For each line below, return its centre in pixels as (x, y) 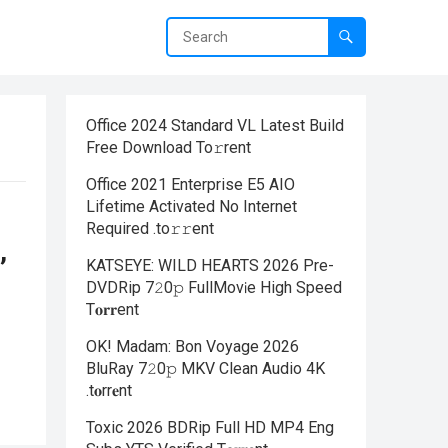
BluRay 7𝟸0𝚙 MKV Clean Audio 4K (205, 368)
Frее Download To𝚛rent (168, 147)
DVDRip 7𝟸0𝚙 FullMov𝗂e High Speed (214, 287)
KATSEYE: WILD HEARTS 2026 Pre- (210, 265)
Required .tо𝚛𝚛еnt (150, 228)
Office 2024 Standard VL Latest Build (215, 125)
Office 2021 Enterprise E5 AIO (190, 184)
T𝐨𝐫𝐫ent (112, 309)
